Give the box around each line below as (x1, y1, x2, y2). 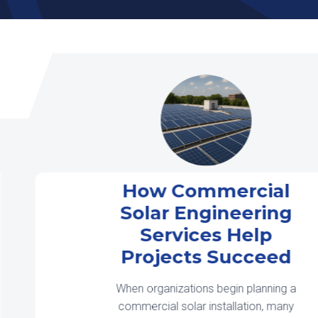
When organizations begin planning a (28, 281, 209, 295)
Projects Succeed (33, 245, 204, 268)
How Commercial (35, 179, 202, 202)
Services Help (53, 223, 185, 246)
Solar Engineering (33, 201, 204, 224)
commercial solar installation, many (31, 299, 207, 313)
